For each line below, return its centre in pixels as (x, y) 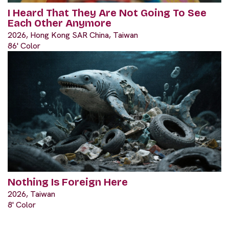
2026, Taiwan (31, 194)
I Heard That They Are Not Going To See (107, 13)
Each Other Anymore (60, 23)
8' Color (22, 204)
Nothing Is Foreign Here (68, 182)
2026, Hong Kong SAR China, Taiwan (73, 35)
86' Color (24, 45)
